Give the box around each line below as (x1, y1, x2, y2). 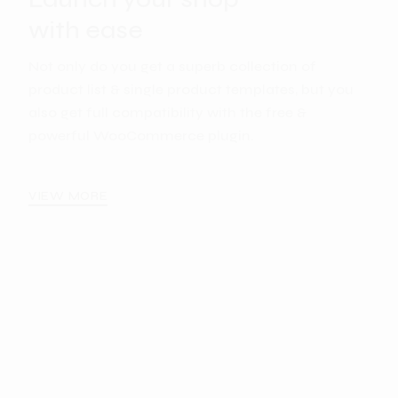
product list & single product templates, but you (28, 80, 354, 98)
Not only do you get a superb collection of (28, 57, 316, 75)
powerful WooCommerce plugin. (28, 126, 254, 144)
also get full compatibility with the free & (28, 103, 306, 121)
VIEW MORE (28, 187, 108, 203)
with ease (28, 14, 143, 45)
